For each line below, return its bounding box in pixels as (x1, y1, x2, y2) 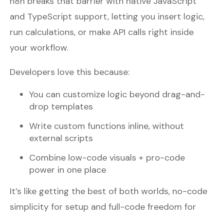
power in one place (29, 163, 106, 176)
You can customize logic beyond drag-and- (29, 88, 205, 100)
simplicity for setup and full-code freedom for (10, 200, 196, 213)
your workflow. (10, 41, 68, 54)
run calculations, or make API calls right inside (10, 26, 194, 38)
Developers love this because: (10, 66, 129, 78)
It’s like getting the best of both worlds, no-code (10, 185, 207, 197)
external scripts (29, 132, 93, 144)
